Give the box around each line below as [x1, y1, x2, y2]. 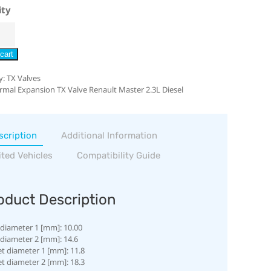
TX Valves [6, 72, 41, 83]
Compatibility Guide [76, 149, 160, 161]
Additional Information [60, 129, 157, 141]
